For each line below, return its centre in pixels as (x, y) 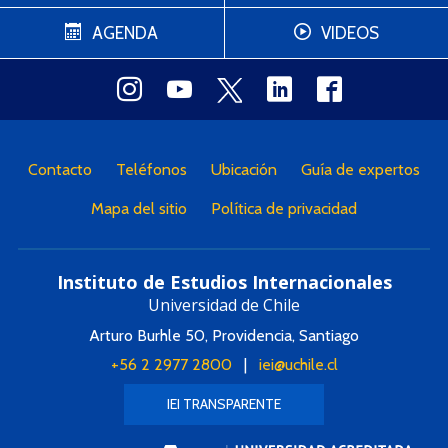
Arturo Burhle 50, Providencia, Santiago (224, 336)
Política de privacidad (284, 209)
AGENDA (125, 33)
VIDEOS (349, 33)
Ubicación (244, 170)
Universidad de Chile (224, 305)
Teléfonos (151, 170)
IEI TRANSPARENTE (224, 404)
